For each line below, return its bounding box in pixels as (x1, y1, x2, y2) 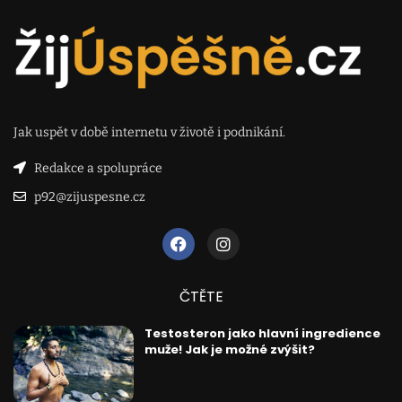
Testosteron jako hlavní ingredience (144, 324, 380, 342)
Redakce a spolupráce (33, 160, 162, 176)
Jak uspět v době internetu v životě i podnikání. (13, 124, 285, 140)
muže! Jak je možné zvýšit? (144, 340, 315, 358)
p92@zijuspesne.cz (33, 188, 145, 205)
